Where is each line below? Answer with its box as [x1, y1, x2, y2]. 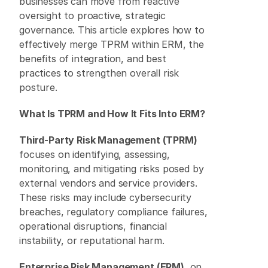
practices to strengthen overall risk [19, 67, 179, 79]
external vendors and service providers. [19, 177, 197, 189]
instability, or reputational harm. [19, 234, 167, 246]
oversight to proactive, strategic [19, 10, 166, 22]
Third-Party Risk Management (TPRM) [19, 134, 197, 146]
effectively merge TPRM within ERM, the [19, 38, 204, 50]
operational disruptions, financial [19, 220, 167, 232]
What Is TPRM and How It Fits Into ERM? [19, 108, 205, 120]
